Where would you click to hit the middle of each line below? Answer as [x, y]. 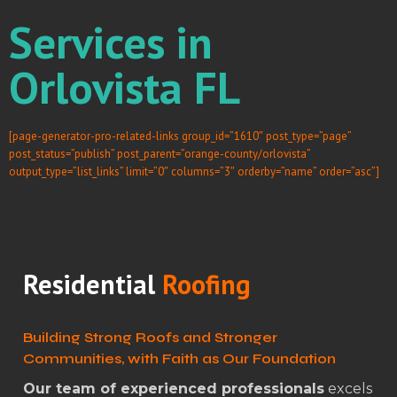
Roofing [206, 284]
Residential [92, 284]
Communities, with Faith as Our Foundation [179, 358]
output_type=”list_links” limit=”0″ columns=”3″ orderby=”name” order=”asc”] [194, 172]
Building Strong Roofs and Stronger [150, 337]
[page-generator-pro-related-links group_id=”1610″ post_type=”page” [180, 136]
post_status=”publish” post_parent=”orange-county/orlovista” [160, 154]
